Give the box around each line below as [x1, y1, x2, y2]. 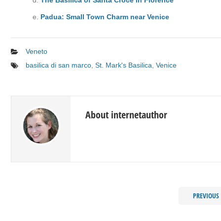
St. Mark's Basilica [95, 61, 152, 69]
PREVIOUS [192, 190, 219, 200]
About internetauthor [85, 108, 167, 121]
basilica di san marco [26, 61, 91, 69]
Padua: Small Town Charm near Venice [40, 12, 169, 21]
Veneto [26, 47, 47, 55]
